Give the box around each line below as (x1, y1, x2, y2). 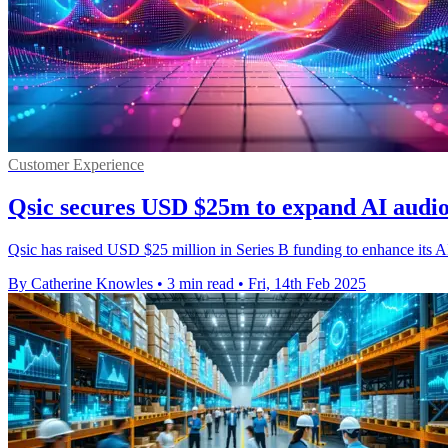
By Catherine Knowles (8, 275, 153, 293)
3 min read (167, 275, 234, 293)
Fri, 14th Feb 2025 (248, 275, 366, 293)
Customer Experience (8, 156, 144, 174)
